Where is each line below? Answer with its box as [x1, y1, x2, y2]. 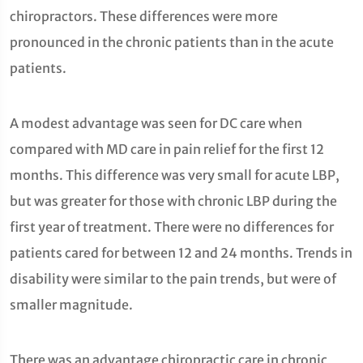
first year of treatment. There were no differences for [10, 219, 334, 235]
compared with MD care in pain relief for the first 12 [10, 141, 324, 157]
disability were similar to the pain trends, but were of [10, 271, 336, 287]
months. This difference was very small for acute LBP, [10, 167, 340, 183]
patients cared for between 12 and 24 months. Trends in [10, 245, 352, 261]
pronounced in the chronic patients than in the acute [10, 34, 334, 50]
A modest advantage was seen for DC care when [10, 115, 302, 131]
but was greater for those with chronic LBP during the [10, 193, 337, 209]
